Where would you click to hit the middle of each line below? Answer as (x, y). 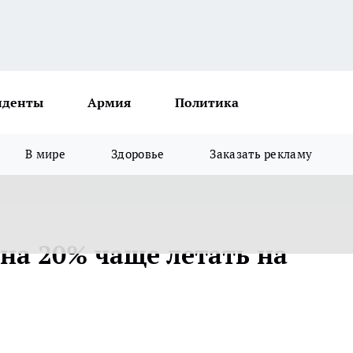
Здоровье (138, 154)
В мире (46, 154)
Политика (207, 102)
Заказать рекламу (261, 154)
